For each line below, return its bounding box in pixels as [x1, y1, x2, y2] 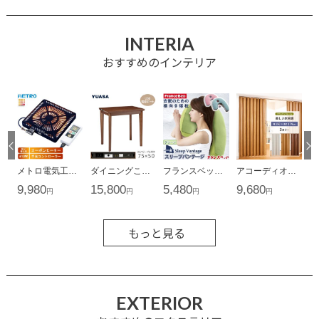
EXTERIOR [115, 292, 203, 314]
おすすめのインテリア [102, 55, 216, 69]
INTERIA [124, 32, 194, 54]
